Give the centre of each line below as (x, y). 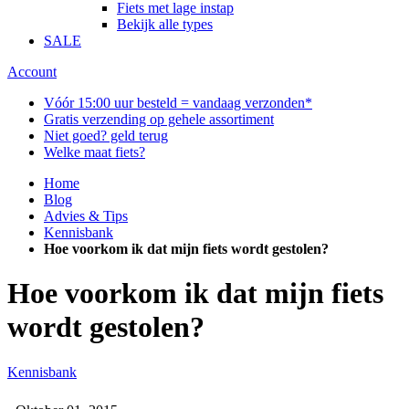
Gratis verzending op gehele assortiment (159, 120)
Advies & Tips (86, 216)
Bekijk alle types (165, 25)
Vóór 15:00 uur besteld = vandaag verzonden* (178, 103)
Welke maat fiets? (94, 152)
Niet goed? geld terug (106, 136)
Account (32, 72)
